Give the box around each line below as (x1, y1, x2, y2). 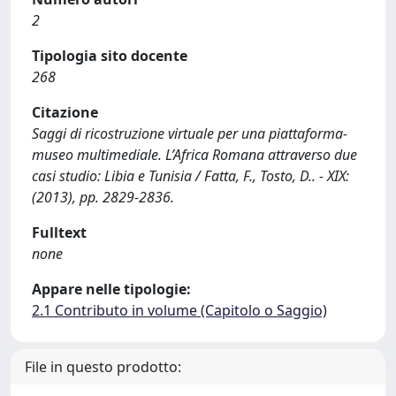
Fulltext (32, 223, 87, 242)
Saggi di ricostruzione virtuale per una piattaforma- (32, 124, 347, 143)
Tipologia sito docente (32, 46, 187, 65)
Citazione (32, 103, 98, 122)
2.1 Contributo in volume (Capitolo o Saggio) (32, 301, 327, 320)
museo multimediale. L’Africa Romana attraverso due (32, 145, 357, 164)
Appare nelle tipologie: (32, 279, 191, 299)
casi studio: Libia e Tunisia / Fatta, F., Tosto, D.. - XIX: (32, 166, 349, 186)
